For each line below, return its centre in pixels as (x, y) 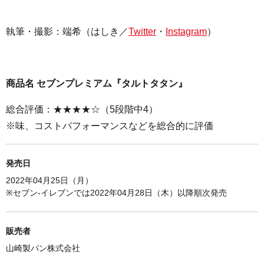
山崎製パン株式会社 (43, 248)
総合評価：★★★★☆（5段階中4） (82, 110)
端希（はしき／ (95, 32)
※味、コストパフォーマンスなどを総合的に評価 (110, 126)
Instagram (186, 32)
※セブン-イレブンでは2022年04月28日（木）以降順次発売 (116, 193)
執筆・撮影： (34, 32)
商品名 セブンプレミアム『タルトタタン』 (97, 84)
